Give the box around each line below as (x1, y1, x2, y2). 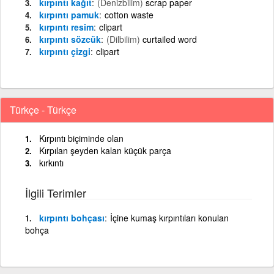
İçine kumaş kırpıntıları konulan (110, 211, 229, 224)
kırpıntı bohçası (39, 211, 105, 224)
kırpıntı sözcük (39, 32, 101, 45)
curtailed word (143, 32, 197, 45)
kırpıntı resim (39, 20, 94, 33)
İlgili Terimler (25, 184, 86, 201)
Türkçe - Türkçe (10, 102, 76, 117)
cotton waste (105, 8, 154, 21)
